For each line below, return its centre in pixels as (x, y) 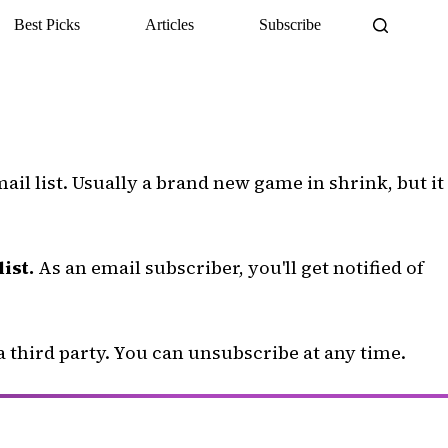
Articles (169, 24)
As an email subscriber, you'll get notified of (229, 267)
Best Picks (46, 24)
